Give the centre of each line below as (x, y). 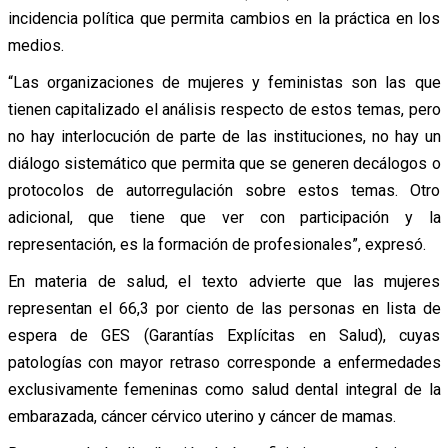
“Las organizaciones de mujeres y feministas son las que (224, 82)
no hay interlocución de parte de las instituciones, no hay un (224, 136)
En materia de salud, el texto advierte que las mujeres (224, 281)
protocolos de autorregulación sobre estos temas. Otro (224, 190)
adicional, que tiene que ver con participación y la (224, 217)
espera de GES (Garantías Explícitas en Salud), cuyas (224, 335)
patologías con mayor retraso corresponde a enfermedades (224, 362)
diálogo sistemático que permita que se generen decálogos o (224, 163)
